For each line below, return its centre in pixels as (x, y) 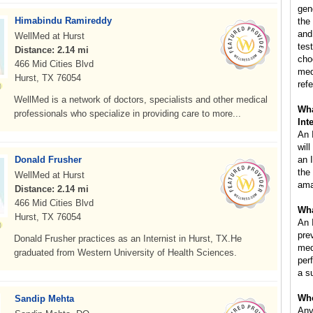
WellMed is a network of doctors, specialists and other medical (141, 100)
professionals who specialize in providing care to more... (128, 114)
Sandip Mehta (44, 299)
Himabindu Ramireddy (63, 21)
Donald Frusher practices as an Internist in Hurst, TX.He (128, 239)
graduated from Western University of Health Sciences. (125, 253)
